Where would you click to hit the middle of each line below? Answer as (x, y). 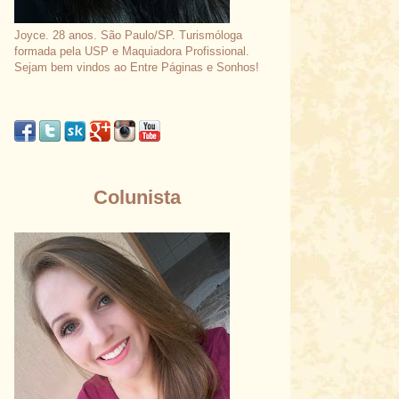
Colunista (137, 197)
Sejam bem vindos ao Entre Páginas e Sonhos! (137, 67)
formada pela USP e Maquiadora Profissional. (132, 51)
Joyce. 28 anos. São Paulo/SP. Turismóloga (128, 35)
